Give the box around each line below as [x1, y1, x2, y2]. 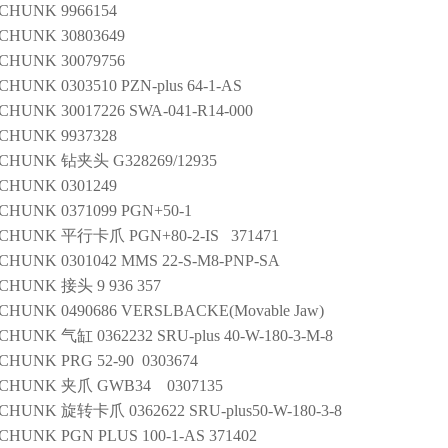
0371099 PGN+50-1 [61, 202, 192, 219]
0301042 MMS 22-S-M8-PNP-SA [61, 252, 280, 269]
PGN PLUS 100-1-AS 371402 [61, 427, 257, 444]
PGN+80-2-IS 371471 [129, 227, 279, 244]
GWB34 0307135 [97, 377, 223, 394]
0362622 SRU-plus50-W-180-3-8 [129, 402, 342, 419]
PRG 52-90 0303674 [61, 352, 198, 369]
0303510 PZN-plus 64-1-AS [61, 77, 242, 94]
